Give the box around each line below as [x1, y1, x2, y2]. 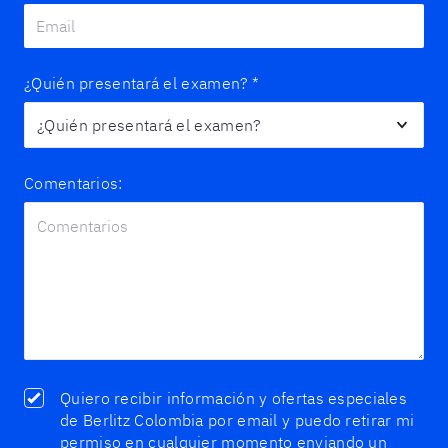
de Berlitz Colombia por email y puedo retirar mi [60, 410, 415, 430]
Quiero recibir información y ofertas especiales [60, 388, 408, 408]
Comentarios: [24, 173, 123, 193]
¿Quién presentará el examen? [24, 73, 249, 93]
